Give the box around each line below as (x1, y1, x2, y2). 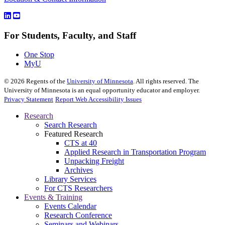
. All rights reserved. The (133, 77, 199, 85)
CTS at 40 (64, 139, 97, 148)
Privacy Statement (4, 95, 53, 103)
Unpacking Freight (64, 157, 124, 166)
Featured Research (44, 130, 103, 139)
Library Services (44, 175, 96, 184)
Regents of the (25, 77, 67, 85)
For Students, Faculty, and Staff (4, 30, 136, 41)
